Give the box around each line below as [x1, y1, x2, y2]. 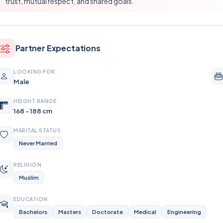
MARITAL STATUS [13, 127, 61, 133]
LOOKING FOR [13, 68, 55, 75]
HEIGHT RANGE [13, 98, 57, 104]
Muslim [19, 174, 39, 181]
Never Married [19, 139, 57, 147]
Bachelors [19, 208, 47, 216]
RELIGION [13, 161, 42, 168]
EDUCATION [13, 196, 48, 202]
